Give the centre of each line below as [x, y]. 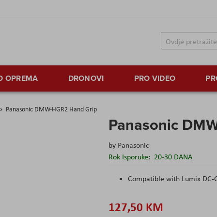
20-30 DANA [173, 157]
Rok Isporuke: [130, 157]
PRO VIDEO [155, 78]
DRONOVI [86, 78]
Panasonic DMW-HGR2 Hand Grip [51, 109]
